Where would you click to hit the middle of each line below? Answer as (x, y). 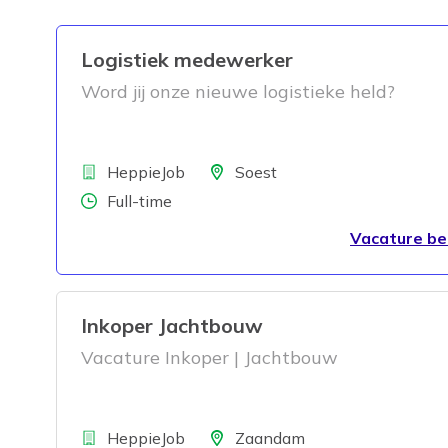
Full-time (139, 200)
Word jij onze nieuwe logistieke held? (238, 91)
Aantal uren (104, 199)
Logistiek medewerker (187, 59)
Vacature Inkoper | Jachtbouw (209, 357)
